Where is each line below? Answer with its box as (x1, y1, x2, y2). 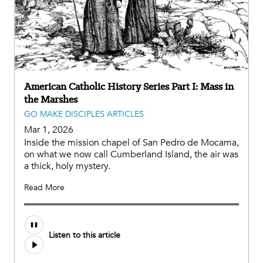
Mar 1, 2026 (24, 123, 73, 137)
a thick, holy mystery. (24, 160, 110, 173)
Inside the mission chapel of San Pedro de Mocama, (24, 136, 239, 150)
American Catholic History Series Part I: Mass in (24, 80, 234, 93)
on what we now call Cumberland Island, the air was (24, 148, 238, 161)
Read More (24, 182, 65, 194)
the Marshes (24, 93, 77, 106)
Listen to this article (49, 229, 120, 241)
